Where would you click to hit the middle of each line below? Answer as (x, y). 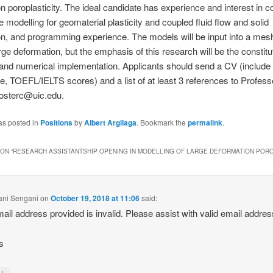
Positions (56, 123)
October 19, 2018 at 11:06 (95, 198)
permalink (205, 123)
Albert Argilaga (110, 123)
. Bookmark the (162, 122)
